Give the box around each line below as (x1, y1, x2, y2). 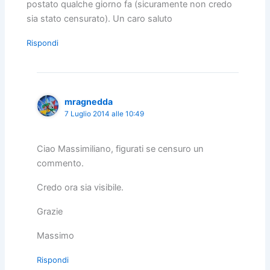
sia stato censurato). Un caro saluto (27, 13, 173, 25)
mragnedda (64, 96, 113, 107)
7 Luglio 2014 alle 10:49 (64, 110, 145, 119)
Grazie (37, 206, 63, 218)
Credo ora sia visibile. (37, 182, 124, 193)
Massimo (37, 230, 75, 242)
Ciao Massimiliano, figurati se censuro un (37, 143, 204, 155)
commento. (37, 158, 84, 169)
